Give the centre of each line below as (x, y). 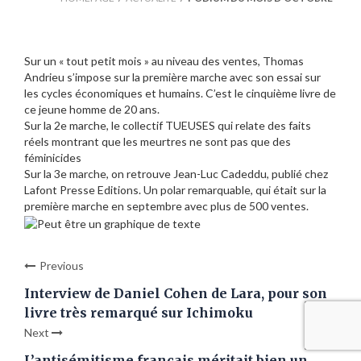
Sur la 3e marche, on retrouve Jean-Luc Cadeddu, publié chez (176, 174)
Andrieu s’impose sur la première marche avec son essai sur (172, 77)
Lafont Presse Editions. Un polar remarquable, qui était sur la (175, 190)
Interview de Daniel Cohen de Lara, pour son (176, 293)
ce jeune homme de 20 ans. (92, 110)
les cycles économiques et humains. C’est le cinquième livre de (180, 93)
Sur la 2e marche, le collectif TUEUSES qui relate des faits (168, 126)
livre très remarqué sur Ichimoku (139, 312)
